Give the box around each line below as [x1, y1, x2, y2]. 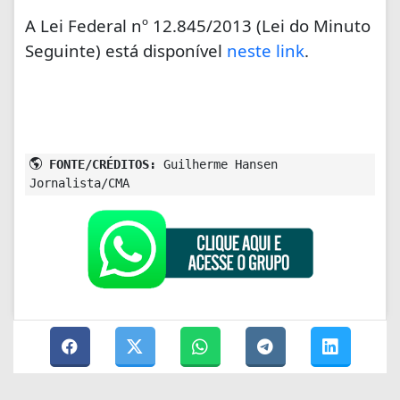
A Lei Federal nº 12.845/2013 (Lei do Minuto [25, 13, 371, 37]
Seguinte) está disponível [25, 38, 227, 62]
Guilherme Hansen [156, 156, 278, 171]
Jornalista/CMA [29, 175, 129, 190]
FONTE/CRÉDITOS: [42, 156, 156, 171]
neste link [227, 38, 304, 62]
